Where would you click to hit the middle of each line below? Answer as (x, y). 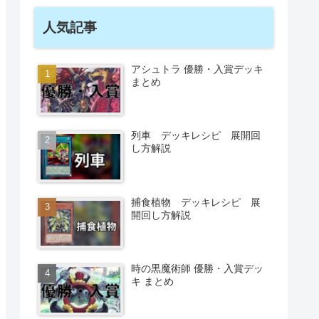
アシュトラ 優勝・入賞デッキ (198, 69)
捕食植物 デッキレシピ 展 (196, 202)
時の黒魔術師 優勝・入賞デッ (198, 269)
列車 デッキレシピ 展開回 (196, 136)
